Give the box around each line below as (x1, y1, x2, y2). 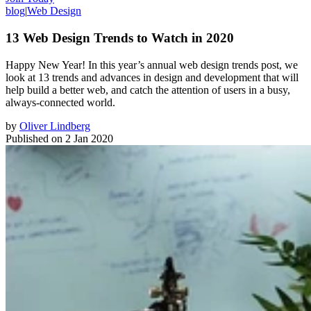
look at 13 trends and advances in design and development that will (6, 71, 299, 83)
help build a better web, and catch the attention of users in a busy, (6, 83, 290, 96)
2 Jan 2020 (65, 132, 113, 144)
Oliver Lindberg (19, 119, 90, 132)
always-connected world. (6, 96, 115, 108)
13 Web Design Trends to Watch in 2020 (6, 30, 234, 45)
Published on (6, 132, 62, 144)
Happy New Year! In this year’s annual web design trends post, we (6, 58, 298, 71)
